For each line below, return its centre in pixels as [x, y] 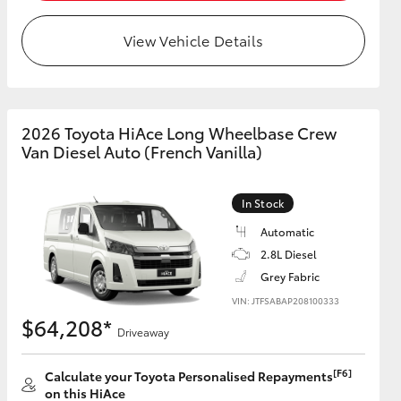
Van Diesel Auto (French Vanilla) [142, 151]
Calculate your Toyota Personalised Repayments [189, 376]
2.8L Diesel [289, 254]
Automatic [287, 231]
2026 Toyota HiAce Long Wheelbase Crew [179, 132]
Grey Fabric [290, 276]
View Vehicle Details [193, 40]
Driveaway [143, 332]
